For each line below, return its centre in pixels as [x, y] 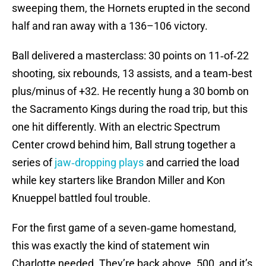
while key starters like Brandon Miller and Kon [118, 180]
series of [33, 163]
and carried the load [191, 163]
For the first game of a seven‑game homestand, [124, 228]
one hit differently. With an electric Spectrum [116, 127]
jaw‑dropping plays [99, 163]
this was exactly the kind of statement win [111, 246]
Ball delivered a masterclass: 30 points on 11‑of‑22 [130, 56]
